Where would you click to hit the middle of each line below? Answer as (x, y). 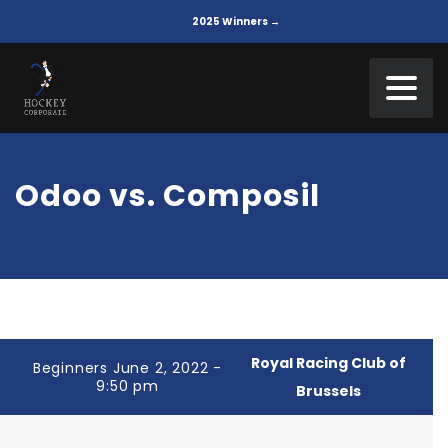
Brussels (329, 391)
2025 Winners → (235, 21)
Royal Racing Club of (329, 363)
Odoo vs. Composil (167, 196)
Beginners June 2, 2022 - (127, 368)
